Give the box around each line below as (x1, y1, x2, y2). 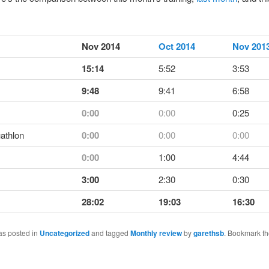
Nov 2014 (81, 39, 120, 53)
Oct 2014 (158, 39, 195, 53)
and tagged (89, 227, 130, 238)
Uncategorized (39, 227, 89, 238)
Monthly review (130, 227, 182, 238)
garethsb (193, 227, 224, 238)
